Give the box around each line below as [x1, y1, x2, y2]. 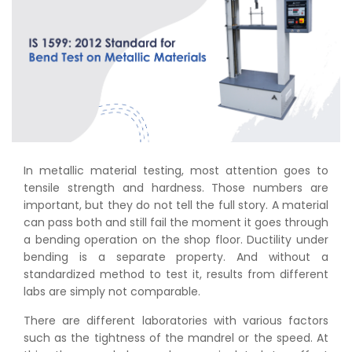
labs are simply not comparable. [24, 284, 200, 300]
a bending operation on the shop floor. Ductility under [24, 232, 328, 248]
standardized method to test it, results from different [24, 266, 328, 283]
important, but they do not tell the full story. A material [24, 197, 328, 214]
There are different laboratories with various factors [24, 313, 328, 329]
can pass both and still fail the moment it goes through [24, 214, 328, 231]
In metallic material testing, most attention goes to [24, 163, 328, 179]
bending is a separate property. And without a [24, 249, 328, 266]
